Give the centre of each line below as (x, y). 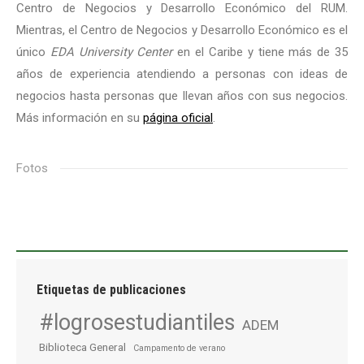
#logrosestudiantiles (137, 323)
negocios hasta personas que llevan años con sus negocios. (182, 96)
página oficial (178, 118)
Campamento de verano (179, 348)
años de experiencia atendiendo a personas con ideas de (182, 74)
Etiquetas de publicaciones (111, 290)
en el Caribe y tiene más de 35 (260, 52)
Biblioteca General (82, 347)
